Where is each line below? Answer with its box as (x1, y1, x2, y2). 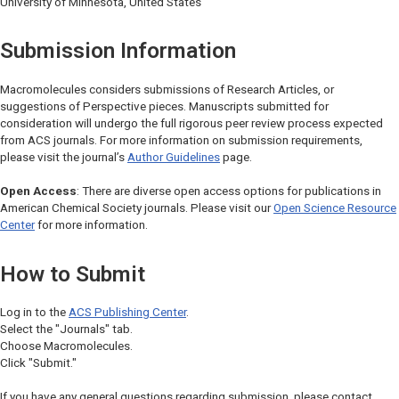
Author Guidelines (127, 150, 220, 164)
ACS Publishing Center (69, 305, 186, 319)
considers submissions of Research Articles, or (86, 82, 334, 96)
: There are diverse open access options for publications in (77, 183, 381, 198)
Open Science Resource (273, 200, 396, 215)
